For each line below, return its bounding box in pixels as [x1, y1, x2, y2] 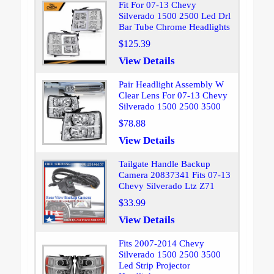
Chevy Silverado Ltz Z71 [118, 181, 215, 191]
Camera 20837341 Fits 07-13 [118, 170, 231, 180]
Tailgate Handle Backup [118, 159, 210, 169]
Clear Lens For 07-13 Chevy [118, 91, 228, 101]
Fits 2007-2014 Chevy [118, 239, 204, 249]
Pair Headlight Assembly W [118, 80, 224, 90]
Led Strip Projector [118, 261, 190, 271]
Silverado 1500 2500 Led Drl [118, 11, 231, 21]
